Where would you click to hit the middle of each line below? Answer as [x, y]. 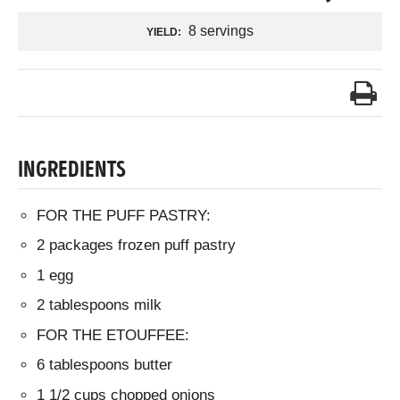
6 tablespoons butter [105, 365]
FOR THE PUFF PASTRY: [124, 215]
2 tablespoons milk [100, 305]
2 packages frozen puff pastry [137, 246]
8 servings [219, 30]
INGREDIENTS [72, 171]
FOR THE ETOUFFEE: [113, 335]
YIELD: [164, 32]
